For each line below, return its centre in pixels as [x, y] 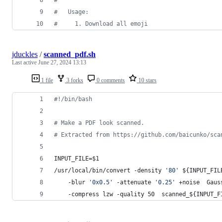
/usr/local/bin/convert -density [110, 170]
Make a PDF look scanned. [103, 123]
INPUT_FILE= [73, 158]
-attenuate [134, 182]
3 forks [74, 80]
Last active [25, 62]
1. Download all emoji [103, 24]
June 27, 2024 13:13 [62, 62]
